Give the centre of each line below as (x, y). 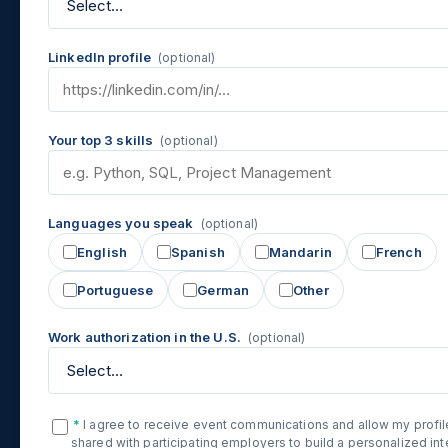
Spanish (197, 252)
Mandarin (300, 252)
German (223, 290)
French (398, 252)
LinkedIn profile (101, 57)
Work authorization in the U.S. (146, 337)
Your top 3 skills (102, 140)
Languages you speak (122, 223)
